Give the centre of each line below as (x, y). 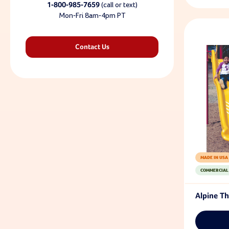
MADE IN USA (214, 157)
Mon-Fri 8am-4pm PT (92, 15)
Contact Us (92, 47)
